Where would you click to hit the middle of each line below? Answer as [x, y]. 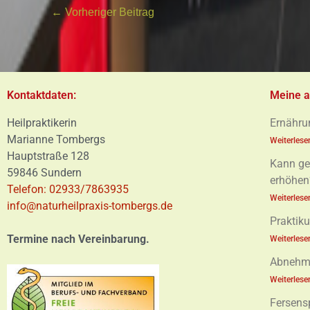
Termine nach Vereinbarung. [78, 239]
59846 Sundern [46, 172]
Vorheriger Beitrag [108, 12]
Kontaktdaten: [42, 95]
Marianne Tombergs [56, 139]
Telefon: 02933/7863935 [69, 189]
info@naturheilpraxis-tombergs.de [90, 206]
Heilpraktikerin [42, 122]
